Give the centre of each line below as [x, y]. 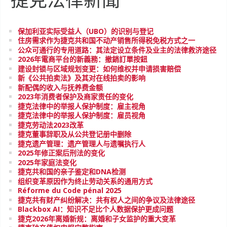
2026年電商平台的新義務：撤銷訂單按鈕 [83, 59]
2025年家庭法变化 [47, 162]
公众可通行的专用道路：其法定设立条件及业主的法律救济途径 [117, 50]
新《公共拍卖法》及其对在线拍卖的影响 [82, 78]
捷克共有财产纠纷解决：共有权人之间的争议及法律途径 [106, 200]
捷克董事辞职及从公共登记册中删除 [74, 134]
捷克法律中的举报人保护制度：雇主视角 [82, 106]
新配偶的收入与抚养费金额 [60, 87]
